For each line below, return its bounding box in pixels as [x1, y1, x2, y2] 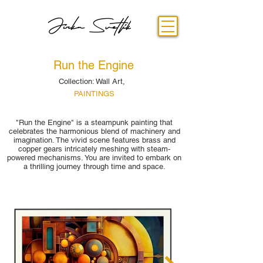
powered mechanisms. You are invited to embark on [7, 153, 181, 162]
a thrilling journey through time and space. [23, 162, 166, 171]
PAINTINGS [73, 89, 114, 98]
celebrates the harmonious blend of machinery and [8, 127, 180, 136]
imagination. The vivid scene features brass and [13, 136, 176, 144]
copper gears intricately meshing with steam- [18, 144, 170, 153]
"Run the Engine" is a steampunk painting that [16, 118, 173, 127]
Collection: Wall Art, [58, 77, 127, 86]
